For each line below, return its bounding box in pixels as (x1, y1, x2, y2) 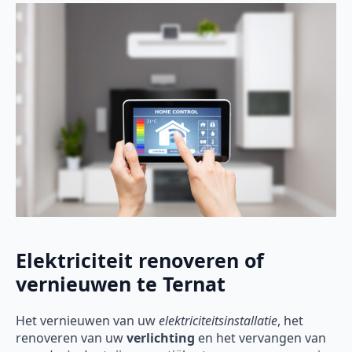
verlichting (126, 328, 195, 346)
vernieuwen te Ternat (16, 269, 225, 297)
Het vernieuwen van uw (16, 311, 159, 329)
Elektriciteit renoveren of (16, 246, 264, 273)
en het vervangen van (195, 328, 326, 346)
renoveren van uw (16, 328, 126, 346)
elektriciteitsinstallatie (159, 311, 277, 329)
